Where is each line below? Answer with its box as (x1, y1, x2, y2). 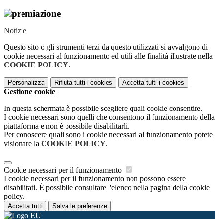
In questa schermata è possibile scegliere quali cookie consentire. (4, 104, 202, 113)
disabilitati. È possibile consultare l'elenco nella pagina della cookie (4, 183, 210, 192)
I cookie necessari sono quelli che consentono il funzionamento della (4, 113, 215, 122)
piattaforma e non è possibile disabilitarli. (4, 122, 130, 131)
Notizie (4, 26, 26, 35)
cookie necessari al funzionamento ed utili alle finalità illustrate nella (4, 52, 213, 61)
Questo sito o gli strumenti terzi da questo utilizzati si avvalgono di (4, 43, 208, 52)
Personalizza (8, 79, 44, 87)
